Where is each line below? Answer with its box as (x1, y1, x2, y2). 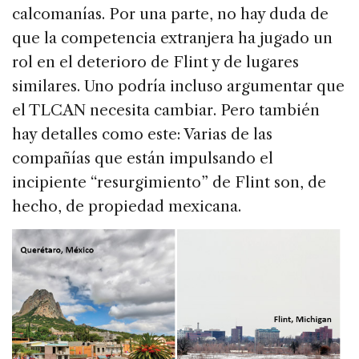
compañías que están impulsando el (12, 149, 273, 168)
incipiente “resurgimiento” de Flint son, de (12, 173, 326, 192)
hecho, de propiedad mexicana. (12, 197, 241, 216)
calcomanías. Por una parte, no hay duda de (12, 5, 329, 24)
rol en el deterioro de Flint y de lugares (12, 53, 299, 72)
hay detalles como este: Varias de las (12, 125, 272, 144)
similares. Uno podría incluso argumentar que (12, 77, 345, 96)
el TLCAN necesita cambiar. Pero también (12, 101, 320, 120)
